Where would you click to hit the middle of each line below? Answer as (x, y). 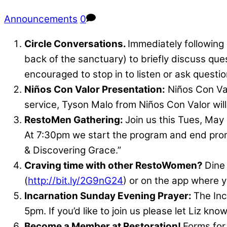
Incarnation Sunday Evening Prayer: (109, 196)
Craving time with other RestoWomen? (115, 166)
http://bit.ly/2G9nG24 (75, 181)
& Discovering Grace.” (73, 150)
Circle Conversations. (76, 44)
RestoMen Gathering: (75, 120)
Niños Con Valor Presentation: (95, 90)
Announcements (41, 19)
